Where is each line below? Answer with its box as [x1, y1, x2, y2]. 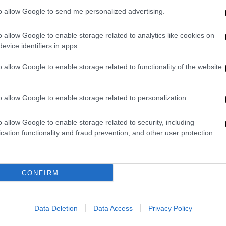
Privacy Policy [148, 204, 192, 212]
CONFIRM [21, 168, 59, 177]
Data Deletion [34, 204, 78, 212]
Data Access [93, 204, 133, 212]
